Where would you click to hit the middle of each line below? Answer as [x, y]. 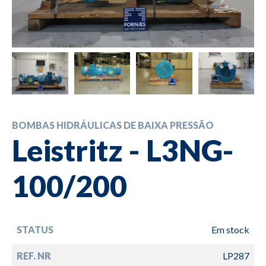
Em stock [230, 229]
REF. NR [34, 255]
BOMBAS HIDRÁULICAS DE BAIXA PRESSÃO [113, 125]
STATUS [35, 229]
